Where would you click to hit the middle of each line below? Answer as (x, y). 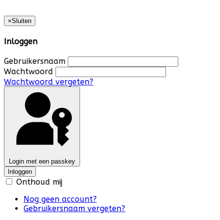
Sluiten (22, 21)
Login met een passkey (42, 161)
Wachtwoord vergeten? (49, 82)
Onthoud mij (38, 182)
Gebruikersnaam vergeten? (74, 208)
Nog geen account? (60, 199)
